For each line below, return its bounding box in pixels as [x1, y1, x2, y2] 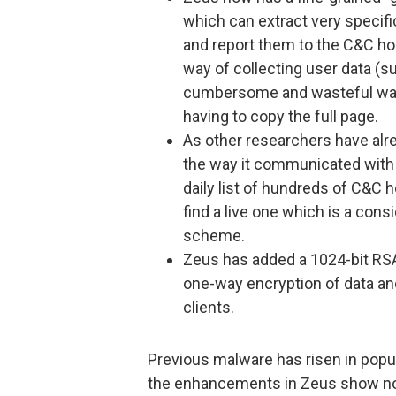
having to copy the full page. [183, 106, 378, 126]
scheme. [183, 225, 245, 245]
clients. [183, 297, 234, 316]
